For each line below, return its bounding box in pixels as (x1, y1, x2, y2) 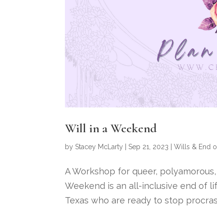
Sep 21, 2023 (128, 142, 169, 151)
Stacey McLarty (75, 142, 124, 151)
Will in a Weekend (65, 120, 157, 136)
